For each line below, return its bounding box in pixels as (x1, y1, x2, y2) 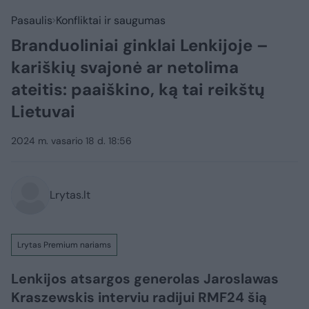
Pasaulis (11, 13, 52, 28)
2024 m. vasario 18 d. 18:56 (11, 134, 132, 147)
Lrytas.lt (50, 188, 90, 202)
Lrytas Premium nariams (17, 239, 111, 250)
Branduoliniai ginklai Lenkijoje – (11, 34, 268, 56)
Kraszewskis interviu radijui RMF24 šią (11, 288, 267, 306)
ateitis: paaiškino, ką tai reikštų (11, 79, 265, 100)
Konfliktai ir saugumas (56, 13, 166, 28)
